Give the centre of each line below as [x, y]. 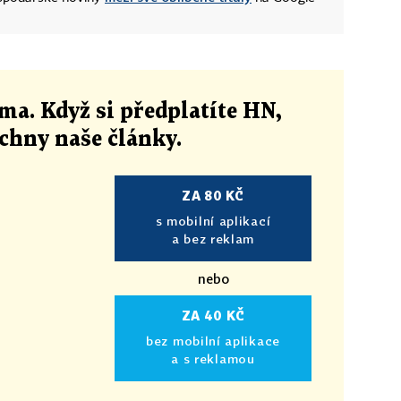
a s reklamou [213, 358]
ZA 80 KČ [213, 195]
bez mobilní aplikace [213, 340]
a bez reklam [213, 238]
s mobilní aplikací [213, 220]
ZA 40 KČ [213, 315]
